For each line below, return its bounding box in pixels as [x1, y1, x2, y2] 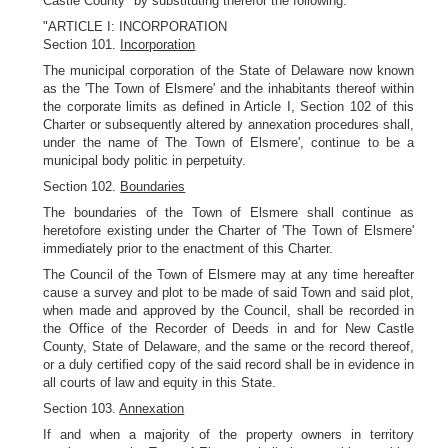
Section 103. [43, 401, 120, 416]
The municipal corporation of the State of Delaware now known [43, 63, 414, 78]
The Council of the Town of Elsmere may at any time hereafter [43, 267, 414, 282]
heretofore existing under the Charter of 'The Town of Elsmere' [43, 223, 414, 238]
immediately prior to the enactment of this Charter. [43, 241, 334, 256]
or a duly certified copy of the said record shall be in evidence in [43, 357, 414, 372]
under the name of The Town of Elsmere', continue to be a [43, 135, 414, 150]
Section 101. [43, 37, 121, 52]
